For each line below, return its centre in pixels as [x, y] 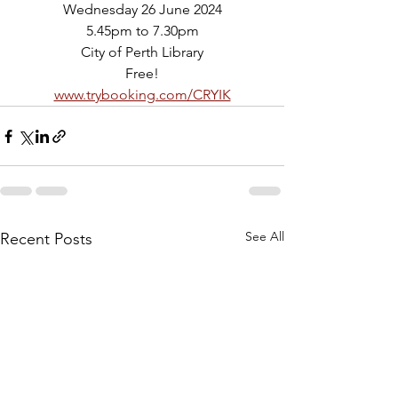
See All [265, 236]
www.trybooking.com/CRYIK [142, 95]
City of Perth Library [142, 52]
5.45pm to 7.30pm [142, 31]
